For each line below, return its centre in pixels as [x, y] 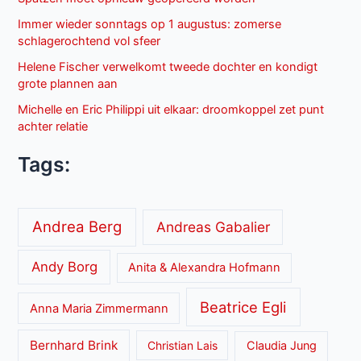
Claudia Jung [281, 346]
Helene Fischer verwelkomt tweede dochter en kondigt [168, 67]
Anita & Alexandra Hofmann [204, 268]
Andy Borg [64, 267]
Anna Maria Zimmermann [99, 308]
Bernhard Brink [74, 346]
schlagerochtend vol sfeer [89, 41]
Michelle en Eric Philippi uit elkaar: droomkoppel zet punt [171, 110]
